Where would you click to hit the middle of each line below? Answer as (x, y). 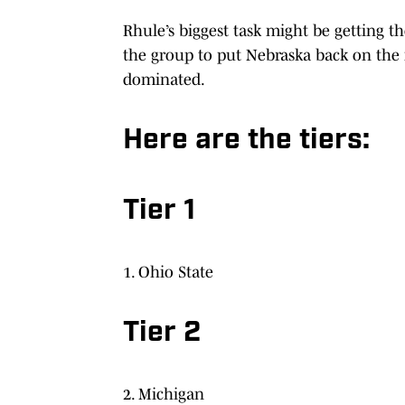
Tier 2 (162, 333)
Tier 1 (159, 211)
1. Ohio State (168, 272)
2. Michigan (164, 394)
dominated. (164, 79)
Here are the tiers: (246, 141)
